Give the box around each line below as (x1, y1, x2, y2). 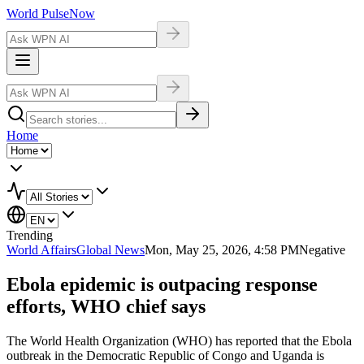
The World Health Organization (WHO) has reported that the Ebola (6, 333, 352, 348)
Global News (76, 243, 145, 257)
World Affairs (6, 243, 76, 257)
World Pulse (6, 6, 69, 20)
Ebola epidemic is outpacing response (6, 273, 318, 295)
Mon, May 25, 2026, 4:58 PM (145, 243, 299, 257)
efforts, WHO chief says (6, 295, 206, 317)
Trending (6, 228, 53, 242)
